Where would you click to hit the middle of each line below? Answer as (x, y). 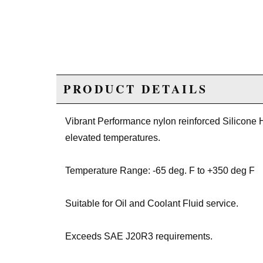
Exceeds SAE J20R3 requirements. (139, 237)
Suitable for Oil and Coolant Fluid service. (152, 204)
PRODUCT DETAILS (136, 89)
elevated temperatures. (113, 138)
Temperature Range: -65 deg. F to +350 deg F (160, 171)
